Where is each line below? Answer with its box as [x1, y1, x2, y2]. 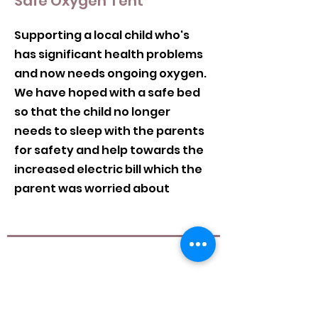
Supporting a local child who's [14, 27, 190, 44]
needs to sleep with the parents [14, 123, 204, 140]
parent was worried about [14, 180, 172, 197]
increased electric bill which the [14, 161, 202, 178]
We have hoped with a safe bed [14, 84, 200, 102]
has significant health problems [14, 46, 203, 63]
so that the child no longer [14, 104, 170, 121]
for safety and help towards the [14, 142, 204, 159]
